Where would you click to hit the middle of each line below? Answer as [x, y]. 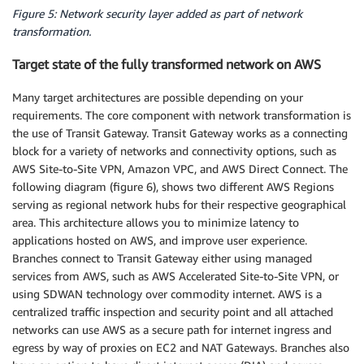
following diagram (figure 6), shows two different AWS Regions [173, 186]
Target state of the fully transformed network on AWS [167, 65]
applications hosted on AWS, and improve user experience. [160, 240]
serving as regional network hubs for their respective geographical [179, 204]
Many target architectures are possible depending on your [158, 97]
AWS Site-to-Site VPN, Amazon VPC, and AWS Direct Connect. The [180, 168]
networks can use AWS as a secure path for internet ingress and [172, 329]
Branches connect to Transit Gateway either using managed [162, 258]
